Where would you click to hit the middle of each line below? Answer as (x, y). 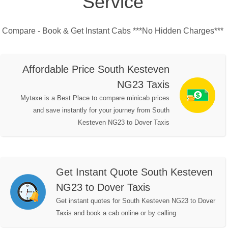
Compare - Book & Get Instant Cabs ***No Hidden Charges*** (113, 31)
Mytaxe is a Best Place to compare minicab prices (95, 98)
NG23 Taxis (143, 85)
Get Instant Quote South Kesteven (134, 172)
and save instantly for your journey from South (101, 110)
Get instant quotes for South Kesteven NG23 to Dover (136, 201)
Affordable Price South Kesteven (96, 69)
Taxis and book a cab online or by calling (116, 213)
